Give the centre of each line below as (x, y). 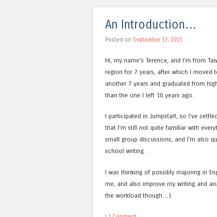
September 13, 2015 (157, 39)
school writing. (125, 151)
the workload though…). (139, 195)
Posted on (119, 39)
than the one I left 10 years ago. (149, 95)
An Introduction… (151, 25)
